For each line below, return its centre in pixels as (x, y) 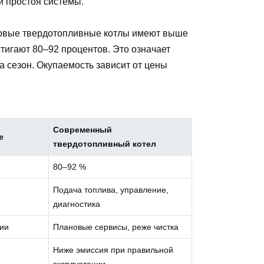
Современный (83, 130)
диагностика (77, 204)
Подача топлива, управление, (111, 190)
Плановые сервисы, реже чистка (116, 227)
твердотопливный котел (105, 144)
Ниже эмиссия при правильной (113, 250)
